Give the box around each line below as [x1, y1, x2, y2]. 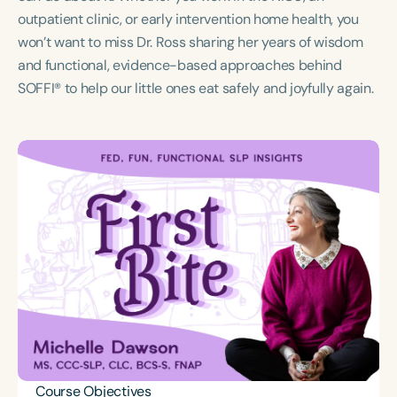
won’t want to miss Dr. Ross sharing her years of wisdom [18, 33, 363, 51]
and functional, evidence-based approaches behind [18, 56, 342, 74]
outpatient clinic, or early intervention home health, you [18, 10, 359, 28]
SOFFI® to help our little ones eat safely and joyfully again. [18, 79, 374, 97]
